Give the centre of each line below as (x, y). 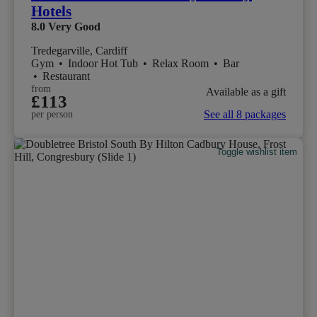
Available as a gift (246, 92)
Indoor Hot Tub (104, 63)
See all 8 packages (245, 114)
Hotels (51, 11)
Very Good (74, 26)
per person (52, 114)
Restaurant (66, 76)
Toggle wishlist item (257, 152)
